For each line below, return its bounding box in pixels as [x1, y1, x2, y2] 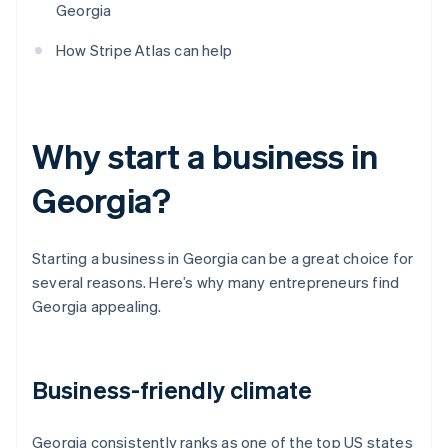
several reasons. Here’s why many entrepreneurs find [32, 272, 400, 293]
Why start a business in [32, 134, 378, 178]
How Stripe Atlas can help [56, 40, 232, 61]
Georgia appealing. [32, 296, 162, 317]
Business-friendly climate [32, 374, 313, 406]
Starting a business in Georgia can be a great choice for [32, 248, 414, 269]
